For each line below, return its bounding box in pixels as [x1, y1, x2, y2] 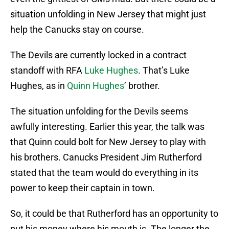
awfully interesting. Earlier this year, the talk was [10, 121, 204, 132]
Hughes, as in [10, 80, 67, 91]
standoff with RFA [10, 65, 84, 76]
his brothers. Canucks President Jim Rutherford [10, 152, 202, 163]
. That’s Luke [138, 65, 190, 76]
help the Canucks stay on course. [10, 24, 144, 35]
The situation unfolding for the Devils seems [10, 106, 188, 117]
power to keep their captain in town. [10, 182, 155, 194]
